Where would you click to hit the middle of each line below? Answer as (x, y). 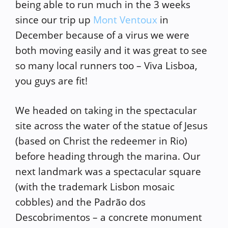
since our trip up (54, 20)
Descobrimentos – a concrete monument (109, 217)
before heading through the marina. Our (108, 156)
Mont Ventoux (125, 20)
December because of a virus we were (102, 35)
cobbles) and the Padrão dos (80, 202)
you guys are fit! (51, 81)
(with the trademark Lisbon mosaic (95, 187)
